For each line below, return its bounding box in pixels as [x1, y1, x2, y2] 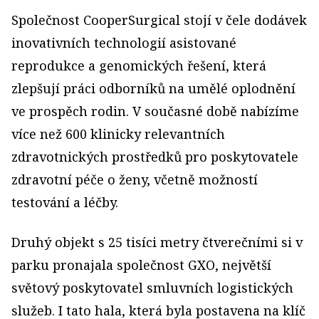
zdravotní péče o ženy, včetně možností [11, 171, 258, 188]
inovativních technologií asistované [11, 34, 236, 51]
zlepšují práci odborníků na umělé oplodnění [11, 80, 296, 97]
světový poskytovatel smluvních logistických [11, 279, 293, 296]
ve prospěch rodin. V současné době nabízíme [11, 103, 299, 120]
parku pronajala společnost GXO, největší [11, 256, 271, 273]
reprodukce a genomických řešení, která [11, 57, 266, 74]
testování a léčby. [11, 194, 118, 211]
